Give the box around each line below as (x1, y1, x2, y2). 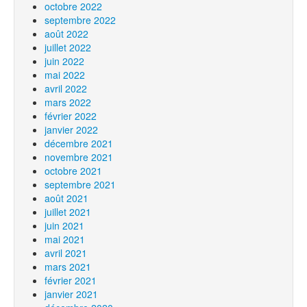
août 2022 (45, 27, 88, 40)
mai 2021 (45, 232, 85, 246)
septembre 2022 (45, 13, 116, 27)
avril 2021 (45, 246, 87, 260)
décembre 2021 (45, 136, 113, 150)
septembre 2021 (45, 177, 116, 191)
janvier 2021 (45, 287, 98, 301)
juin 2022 (45, 54, 84, 68)
